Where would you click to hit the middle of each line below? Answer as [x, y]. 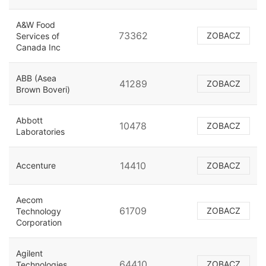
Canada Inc [38, 47]
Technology [39, 211]
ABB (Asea [36, 78]
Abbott [29, 121]
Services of [38, 36]
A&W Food [36, 25]
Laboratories [40, 132]
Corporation [39, 223]
